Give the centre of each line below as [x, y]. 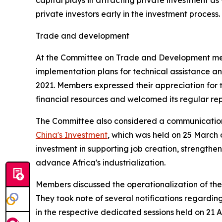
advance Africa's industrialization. [102, 163]
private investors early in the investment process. [128, 14]
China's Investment [72, 135]
